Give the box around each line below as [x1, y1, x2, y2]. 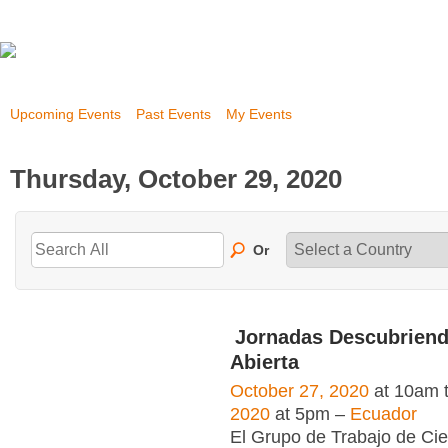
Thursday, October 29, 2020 [10, 163, 342, 194]
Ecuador [350, 404, 417, 424]
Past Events [136, 106, 211, 122]
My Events [226, 106, 292, 122]
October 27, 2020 [230, 381, 369, 401]
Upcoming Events [10, 106, 121, 122]
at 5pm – [270, 404, 350, 424]
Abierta [230, 351, 299, 373]
